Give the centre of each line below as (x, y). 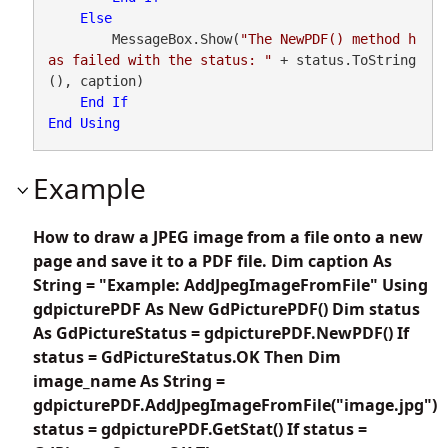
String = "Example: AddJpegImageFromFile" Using (230, 284)
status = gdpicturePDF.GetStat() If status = (200, 428)
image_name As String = (129, 380)
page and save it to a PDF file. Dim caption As (212, 260)
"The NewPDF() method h (327, 38)
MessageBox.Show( (175, 38)
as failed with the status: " (159, 59)
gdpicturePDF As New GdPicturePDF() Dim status (226, 308)
